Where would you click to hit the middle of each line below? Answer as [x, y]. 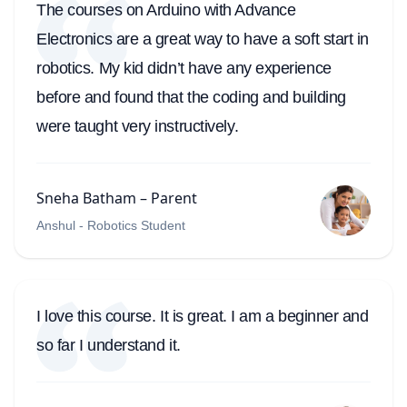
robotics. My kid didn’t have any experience [184, 69]
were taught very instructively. [138, 127]
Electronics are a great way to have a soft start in [203, 40]
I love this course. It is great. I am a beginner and [203, 317]
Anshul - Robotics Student [111, 226]
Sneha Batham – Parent [117, 199]
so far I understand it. [109, 346]
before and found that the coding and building [191, 98]
